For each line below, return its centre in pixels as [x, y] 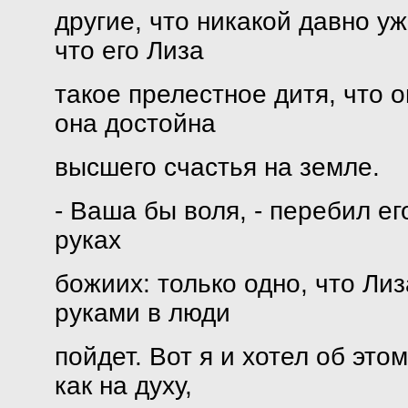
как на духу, [123, 386]
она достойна [135, 123]
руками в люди [142, 313]
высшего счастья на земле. [217, 167]
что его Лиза [129, 51]
